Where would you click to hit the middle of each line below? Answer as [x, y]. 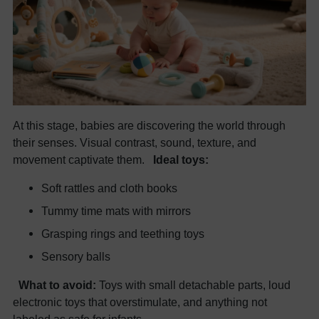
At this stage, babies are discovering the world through [149, 126]
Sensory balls [76, 257]
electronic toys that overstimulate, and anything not [140, 302]
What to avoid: [57, 285]
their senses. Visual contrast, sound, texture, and [135, 143]
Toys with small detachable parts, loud [193, 285]
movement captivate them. [83, 160]
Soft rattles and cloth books [109, 188]
